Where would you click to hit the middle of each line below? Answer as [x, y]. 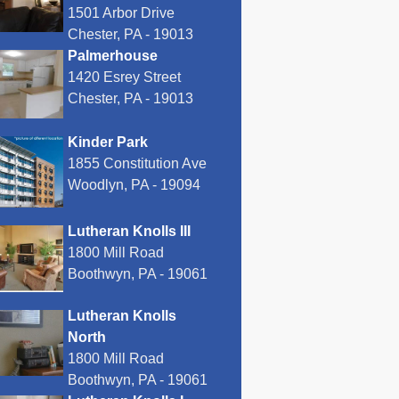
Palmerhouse [113, 56]
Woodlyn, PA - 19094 [134, 185]
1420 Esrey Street [124, 77]
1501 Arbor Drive [121, 13]
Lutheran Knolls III [129, 232]
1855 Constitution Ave [137, 164]
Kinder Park [108, 142]
